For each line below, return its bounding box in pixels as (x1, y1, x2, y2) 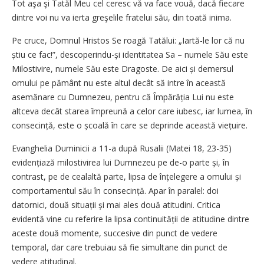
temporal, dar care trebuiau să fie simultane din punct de (12, 241, 227, 253)
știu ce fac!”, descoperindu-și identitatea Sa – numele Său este (12, 48, 248, 60)
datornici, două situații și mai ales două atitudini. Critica (12, 199, 220, 210)
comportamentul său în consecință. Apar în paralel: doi (12, 184, 219, 196)
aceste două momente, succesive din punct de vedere (12, 227, 217, 239)
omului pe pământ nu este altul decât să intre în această (12, 77, 226, 88)
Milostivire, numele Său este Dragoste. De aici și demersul (12, 62, 233, 74)
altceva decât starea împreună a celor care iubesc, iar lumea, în (12, 105, 252, 117)
